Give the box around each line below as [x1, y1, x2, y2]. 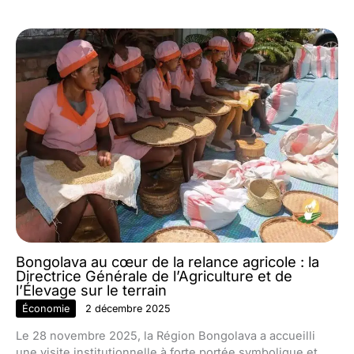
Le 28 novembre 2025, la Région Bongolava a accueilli [16, 329, 315, 344]
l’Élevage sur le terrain [16, 281, 167, 299]
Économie [22, 303, 70, 315]
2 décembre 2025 [85, 303, 171, 315]
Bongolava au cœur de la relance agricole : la [16, 253, 319, 271]
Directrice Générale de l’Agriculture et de [16, 267, 292, 285]
